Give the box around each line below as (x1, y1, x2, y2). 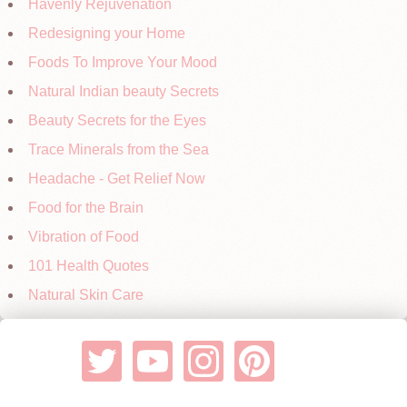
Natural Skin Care (28, 287, 144, 303)
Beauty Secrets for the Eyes (28, 113, 206, 128)
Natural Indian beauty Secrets (28, 84, 219, 99)
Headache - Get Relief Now (28, 171, 205, 186)
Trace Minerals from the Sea (28, 142, 209, 157)
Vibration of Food (28, 229, 139, 244)
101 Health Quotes (28, 258, 149, 273)
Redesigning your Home (28, 25, 185, 41)
